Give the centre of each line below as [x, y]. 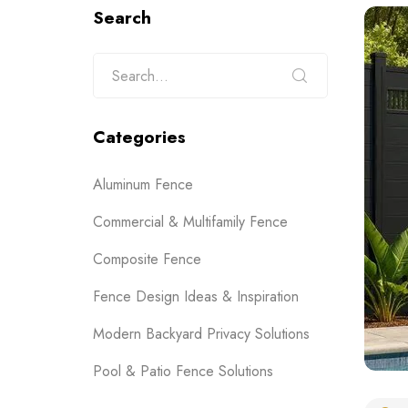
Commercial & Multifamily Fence [190, 222]
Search [122, 18]
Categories [139, 137]
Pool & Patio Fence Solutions [183, 371]
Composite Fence [147, 259]
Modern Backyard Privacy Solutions [201, 334]
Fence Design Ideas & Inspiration [196, 296]
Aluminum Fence [143, 184]
